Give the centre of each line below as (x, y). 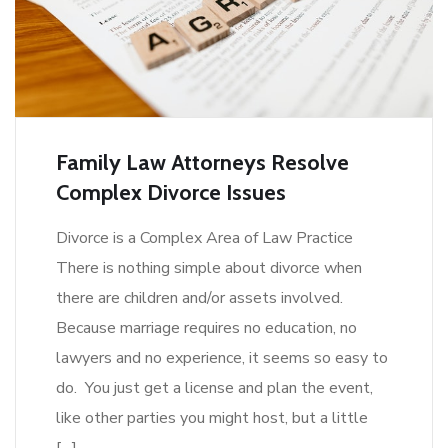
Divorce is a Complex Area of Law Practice (204, 237)
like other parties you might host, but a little (212, 417)
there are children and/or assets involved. (199, 297)
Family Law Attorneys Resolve (202, 162)
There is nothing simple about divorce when (209, 267)
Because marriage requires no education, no (206, 327)
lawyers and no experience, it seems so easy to (222, 357)
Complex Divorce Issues (171, 192)
